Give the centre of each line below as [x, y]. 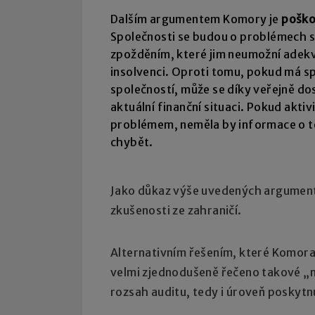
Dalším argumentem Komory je [196, 19]
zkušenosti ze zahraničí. [176, 211]
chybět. [132, 142]
